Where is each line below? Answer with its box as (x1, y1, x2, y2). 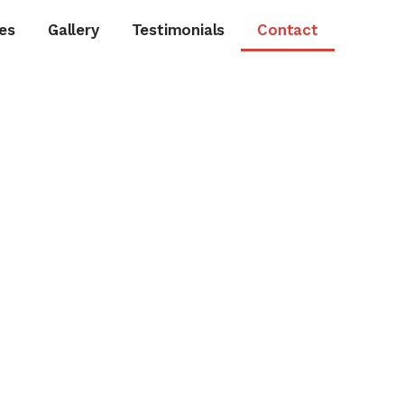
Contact (257, 21, 318, 39)
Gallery (47, 21, 99, 39)
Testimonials (131, 21, 225, 39)
